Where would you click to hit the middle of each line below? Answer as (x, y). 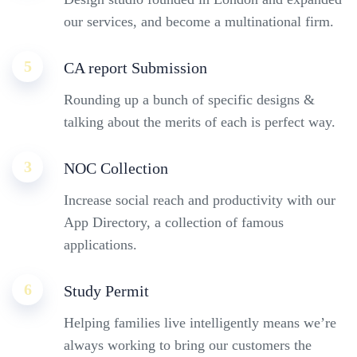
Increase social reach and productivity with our (200, 200)
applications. (100, 244)
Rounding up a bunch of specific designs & (189, 99)
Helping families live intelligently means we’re (200, 322)
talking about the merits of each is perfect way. (200, 122)
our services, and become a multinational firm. (199, 21)
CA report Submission (135, 67)
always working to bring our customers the (188, 345)
